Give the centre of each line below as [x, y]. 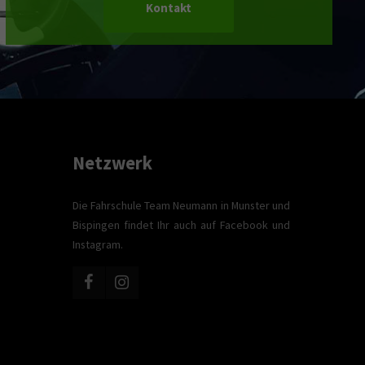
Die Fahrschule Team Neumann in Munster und [181, 205]
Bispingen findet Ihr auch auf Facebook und [181, 225]
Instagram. [97, 244]
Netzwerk [112, 163]
